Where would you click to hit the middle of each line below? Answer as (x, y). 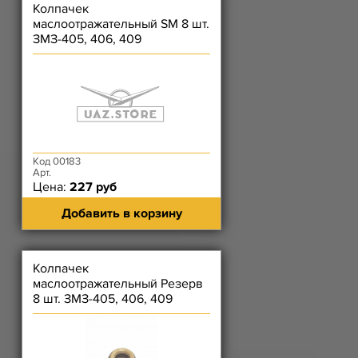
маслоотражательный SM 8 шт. (121, 24)
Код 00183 (57, 161)
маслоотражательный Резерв (118, 284)
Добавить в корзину (121, 213)
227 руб (93, 187)
